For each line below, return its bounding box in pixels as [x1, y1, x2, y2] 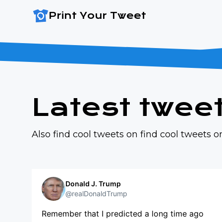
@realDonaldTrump [65, 189, 127, 198]
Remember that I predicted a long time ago [42, 209, 204, 219]
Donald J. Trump [65, 179, 121, 188]
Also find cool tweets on [32, 129, 140, 140]
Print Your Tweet [48, 10, 146, 21]
